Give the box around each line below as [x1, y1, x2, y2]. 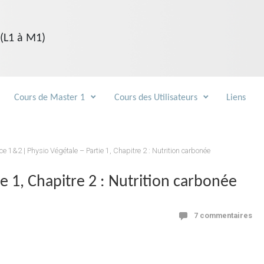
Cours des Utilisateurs [114, 93, 197, 103]
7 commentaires [194, 210, 252, 220]
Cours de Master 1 [14, 93, 85, 103]
